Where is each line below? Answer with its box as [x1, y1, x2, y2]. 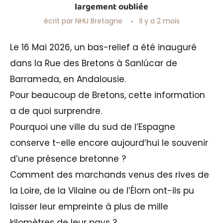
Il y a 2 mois [139, 15, 180, 26]
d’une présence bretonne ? [10, 152, 126, 165]
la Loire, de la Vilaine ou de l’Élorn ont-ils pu [10, 184, 194, 197]
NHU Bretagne [75, 15, 122, 26]
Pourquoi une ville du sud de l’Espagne [10, 120, 175, 133]
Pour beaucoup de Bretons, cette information [10, 89, 205, 101]
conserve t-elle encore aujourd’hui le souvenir [10, 136, 208, 149]
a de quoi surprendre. [10, 105, 102, 117]
